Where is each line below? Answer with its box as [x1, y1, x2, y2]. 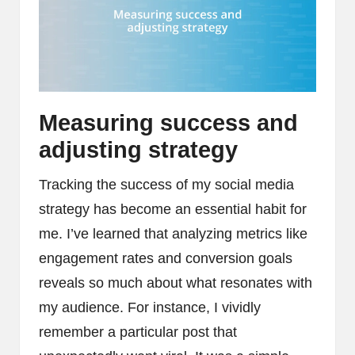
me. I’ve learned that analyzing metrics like [39, 225, 307, 242]
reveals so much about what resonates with [39, 274, 312, 291]
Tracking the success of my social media [39, 176, 294, 193]
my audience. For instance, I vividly [39, 299, 261, 315]
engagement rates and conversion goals [39, 250, 292, 266]
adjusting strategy [39, 136, 238, 162]
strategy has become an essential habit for [39, 200, 307, 217]
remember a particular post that [39, 323, 237, 340]
